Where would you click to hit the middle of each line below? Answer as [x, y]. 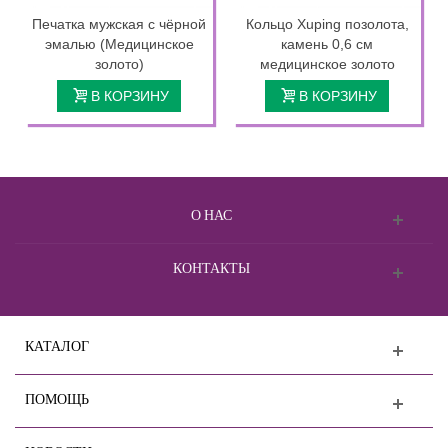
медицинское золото [327, 63]
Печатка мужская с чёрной [119, 23]
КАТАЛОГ [57, 345]
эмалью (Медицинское [119, 43]
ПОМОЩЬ [57, 398]
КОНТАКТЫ [211, 267]
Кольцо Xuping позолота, [327, 23]
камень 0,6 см [327, 43]
